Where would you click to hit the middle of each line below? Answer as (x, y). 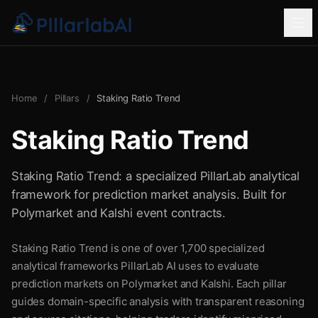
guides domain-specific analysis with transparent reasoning (158, 301)
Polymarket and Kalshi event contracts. (119, 213)
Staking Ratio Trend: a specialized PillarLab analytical (155, 176)
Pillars (67, 98)
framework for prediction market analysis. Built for (149, 194)
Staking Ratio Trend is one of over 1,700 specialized (138, 248)
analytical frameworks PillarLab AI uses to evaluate (135, 266)
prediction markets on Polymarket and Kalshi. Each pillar (149, 284)
